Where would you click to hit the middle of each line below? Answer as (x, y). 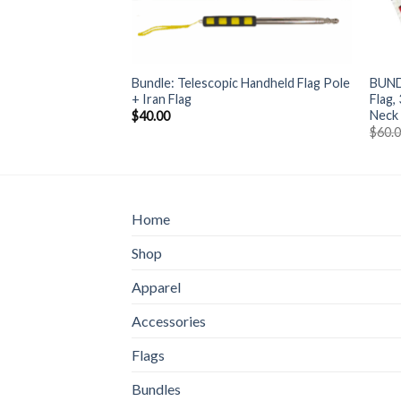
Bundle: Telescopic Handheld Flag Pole (240, 82)
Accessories (169, 320)
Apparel (156, 286)
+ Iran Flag (161, 98)
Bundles (156, 388)
